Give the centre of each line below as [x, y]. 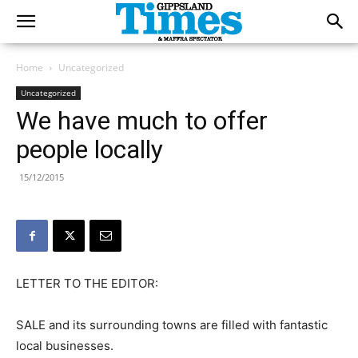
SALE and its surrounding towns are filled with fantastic [172, 325]
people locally [89, 149]
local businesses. [65, 346]
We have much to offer [142, 121]
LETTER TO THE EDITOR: [87, 283]
